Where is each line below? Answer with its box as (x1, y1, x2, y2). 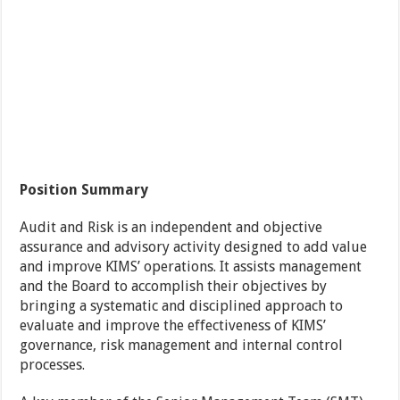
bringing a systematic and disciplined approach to (20, 297, 344, 314)
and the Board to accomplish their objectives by (20, 278, 328, 295)
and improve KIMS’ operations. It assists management (20, 258, 362, 275)
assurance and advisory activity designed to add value (20, 238, 368, 255)
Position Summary (20, 181, 149, 198)
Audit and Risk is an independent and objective (20, 219, 323, 236)
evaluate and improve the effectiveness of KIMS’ (20, 317, 327, 334)
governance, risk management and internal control (20, 337, 344, 354)
